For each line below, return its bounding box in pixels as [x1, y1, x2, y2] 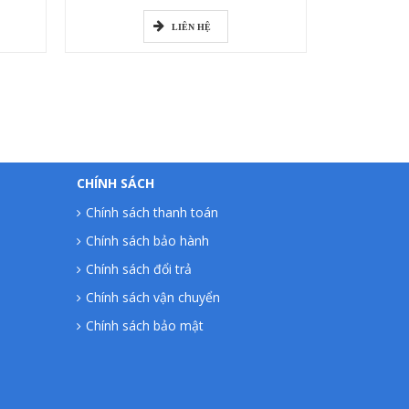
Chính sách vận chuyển [85, 288, 220, 307]
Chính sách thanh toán [85, 204, 218, 222]
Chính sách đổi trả [85, 260, 192, 278]
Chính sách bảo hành [85, 232, 209, 250]
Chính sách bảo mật [85, 317, 204, 335]
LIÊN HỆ [172, 22, 211, 33]
